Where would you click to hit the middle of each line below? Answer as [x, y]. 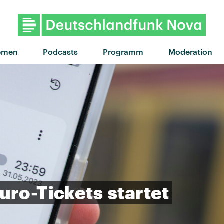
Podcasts [60, 51]
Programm [123, 51]
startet [139, 192]
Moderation [190, 51]
